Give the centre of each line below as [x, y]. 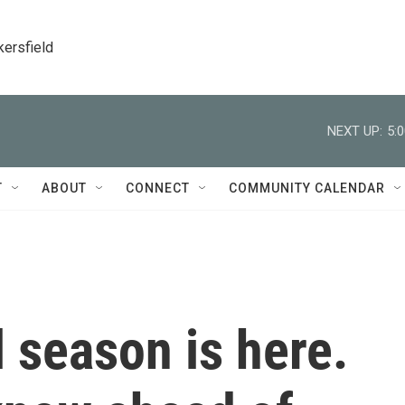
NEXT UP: [355, 131]
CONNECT [158, 188]
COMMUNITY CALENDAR [307, 188]
